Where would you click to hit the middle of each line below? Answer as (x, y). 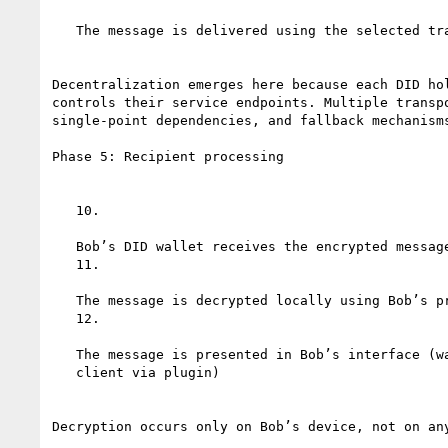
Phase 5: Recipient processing (168, 156)
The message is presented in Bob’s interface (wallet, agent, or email (64, 354)
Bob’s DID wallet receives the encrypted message (64, 246)
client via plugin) (64, 372)
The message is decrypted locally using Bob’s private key (64, 300)
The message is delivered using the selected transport (64, 30)
